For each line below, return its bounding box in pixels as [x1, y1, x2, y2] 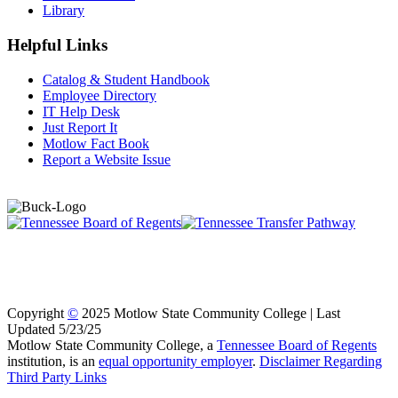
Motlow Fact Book [43, 135, 149, 151]
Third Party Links [7, 369, 107, 385]
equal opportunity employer [99, 353, 252, 369]
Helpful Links [7, 36, 107, 55]
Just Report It [43, 119, 117, 135]
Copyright [7, 305, 68, 321]
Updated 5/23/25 [7, 321, 101, 337]
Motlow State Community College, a [7, 337, 217, 353]
